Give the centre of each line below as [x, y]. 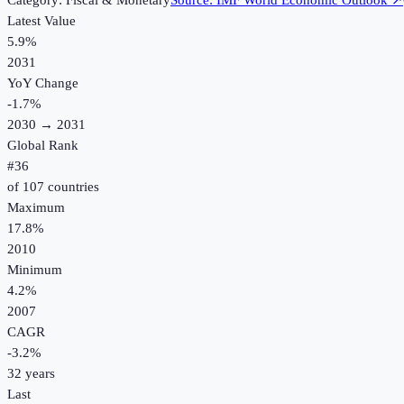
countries [72, 187]
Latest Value [41, 21]
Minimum [35, 270]
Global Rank [43, 146]
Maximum [36, 208]
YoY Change [43, 83]
